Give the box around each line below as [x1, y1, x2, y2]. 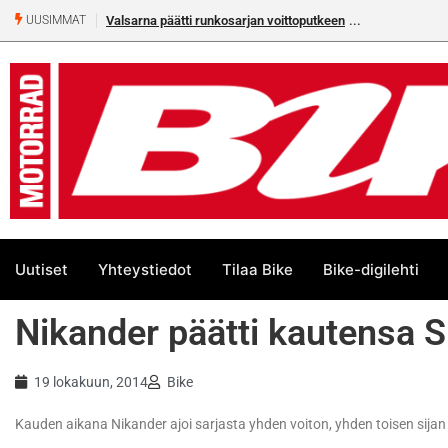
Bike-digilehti [323, 259, 419, 279]
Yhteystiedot [98, 259, 192, 279]
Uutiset [15, 259, 68, 279]
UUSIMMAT [23, 13, 86, 28]
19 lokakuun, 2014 [34, 374, 148, 391]
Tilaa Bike [222, 259, 293, 279]
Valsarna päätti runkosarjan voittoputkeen [106, 13, 345, 28]
